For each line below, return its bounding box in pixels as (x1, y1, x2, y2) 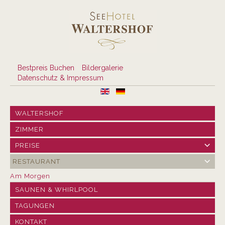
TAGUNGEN (15, 202, 55, 209)
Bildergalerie (82, 64, 123, 72)
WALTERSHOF (15, 109, 64, 117)
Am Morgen (10, 172, 50, 180)
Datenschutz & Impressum (18, 74, 103, 82)
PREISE (15, 142, 40, 149)
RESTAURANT (13, 158, 60, 165)
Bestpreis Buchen (18, 64, 74, 72)
